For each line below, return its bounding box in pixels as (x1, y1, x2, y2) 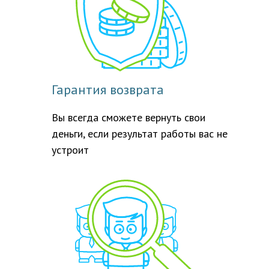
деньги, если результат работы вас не (52, 127, 228, 141)
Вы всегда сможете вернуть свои (52, 110, 205, 124)
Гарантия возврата (52, 81, 164, 98)
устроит (52, 143, 89, 157)
